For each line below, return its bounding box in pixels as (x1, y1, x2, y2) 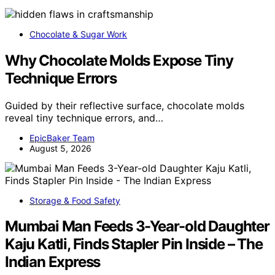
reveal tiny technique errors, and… (5, 111, 163, 124)
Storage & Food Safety (29, 195, 120, 206)
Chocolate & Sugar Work (29, 28, 127, 39)
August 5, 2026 (29, 142, 91, 153)
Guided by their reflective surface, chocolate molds (5, 99, 244, 112)
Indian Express (5, 253, 101, 271)
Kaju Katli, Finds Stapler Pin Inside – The (5, 235, 263, 254)
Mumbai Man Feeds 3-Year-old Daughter (5, 217, 269, 236)
